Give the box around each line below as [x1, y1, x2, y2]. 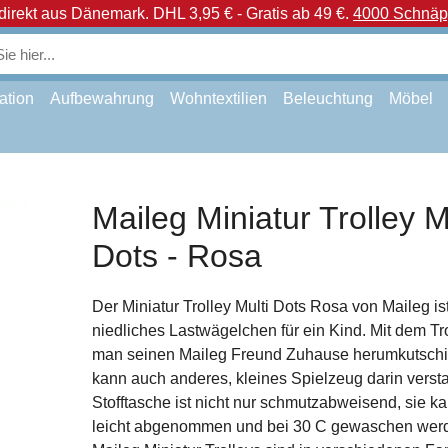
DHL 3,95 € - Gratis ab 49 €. [153, 5, 349, 22]
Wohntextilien [170, 90, 267, 107]
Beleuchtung [283, 90, 373, 107]
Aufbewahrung [50, 90, 154, 107]
